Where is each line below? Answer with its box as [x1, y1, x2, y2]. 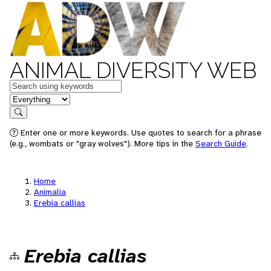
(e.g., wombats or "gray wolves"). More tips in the [10, 138, 195, 149]
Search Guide [195, 138, 246, 149]
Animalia [34, 186, 66, 197]
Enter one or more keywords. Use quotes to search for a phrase [18, 127, 261, 138]
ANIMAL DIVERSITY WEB [10, 57, 256, 83]
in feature [9, 92, 49, 105]
